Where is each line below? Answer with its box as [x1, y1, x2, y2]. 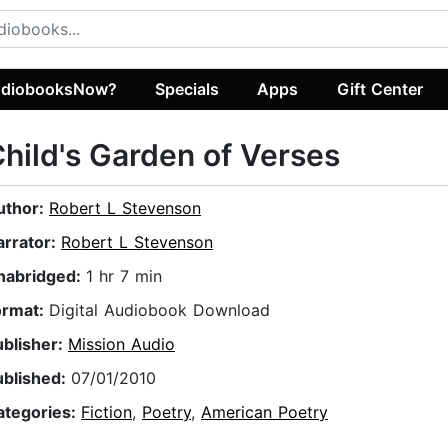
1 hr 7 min [86, 266, 162, 287]
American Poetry [201, 402, 328, 423]
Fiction [81, 402, 132, 423]
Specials [155, 78, 220, 99]
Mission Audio [68, 334, 175, 355]
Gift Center [336, 78, 423, 99]
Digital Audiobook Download [49, 300, 270, 321]
